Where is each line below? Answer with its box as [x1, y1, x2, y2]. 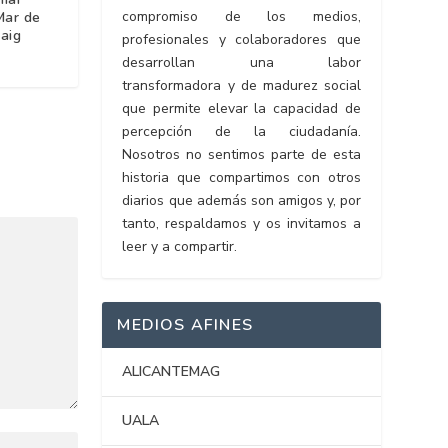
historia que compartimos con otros [122, 168, 361, 188]
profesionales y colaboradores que [122, 30, 361, 50]
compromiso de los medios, [122, 7, 361, 27]
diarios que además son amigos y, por [122, 191, 361, 211]
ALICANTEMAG [122, 362, 221, 382]
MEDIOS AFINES [117, 314, 254, 337]
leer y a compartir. [122, 237, 238, 257]
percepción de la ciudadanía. [122, 122, 361, 142]
